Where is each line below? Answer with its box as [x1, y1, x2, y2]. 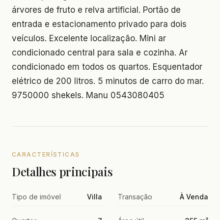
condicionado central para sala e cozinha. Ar [12, 48, 188, 57]
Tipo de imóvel [12, 192, 61, 201]
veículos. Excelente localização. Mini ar [12, 33, 166, 43]
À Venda [180, 192, 208, 201]
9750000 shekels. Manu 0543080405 [12, 90, 165, 100]
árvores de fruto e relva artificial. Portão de [12, 5, 181, 15]
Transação [118, 192, 152, 201]
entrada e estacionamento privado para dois [12, 19, 187, 29]
